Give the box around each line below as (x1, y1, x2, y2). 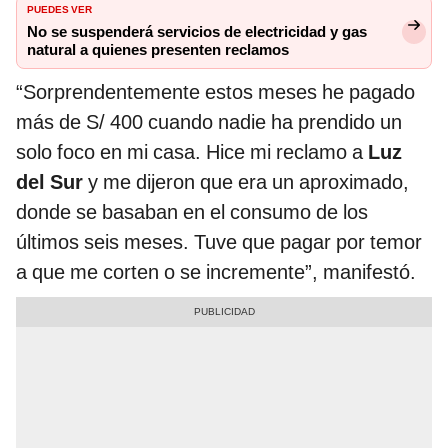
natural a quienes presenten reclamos (27, 41, 289, 60)
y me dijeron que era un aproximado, (88, 170, 409, 195)
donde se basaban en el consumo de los (16, 200, 368, 225)
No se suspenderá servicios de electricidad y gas (27, 23, 367, 42)
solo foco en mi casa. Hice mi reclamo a (16, 140, 368, 165)
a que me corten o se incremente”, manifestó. (16, 260, 416, 285)
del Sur (16, 170, 88, 195)
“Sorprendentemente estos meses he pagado (16, 80, 415, 105)
